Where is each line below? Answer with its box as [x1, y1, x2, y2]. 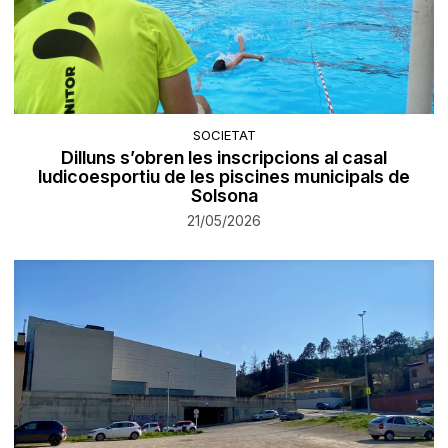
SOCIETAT [192, 127, 256, 144]
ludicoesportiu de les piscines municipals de [38, 166, 410, 188]
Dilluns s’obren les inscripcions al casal [61, 147, 387, 169]
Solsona [190, 185, 258, 207]
